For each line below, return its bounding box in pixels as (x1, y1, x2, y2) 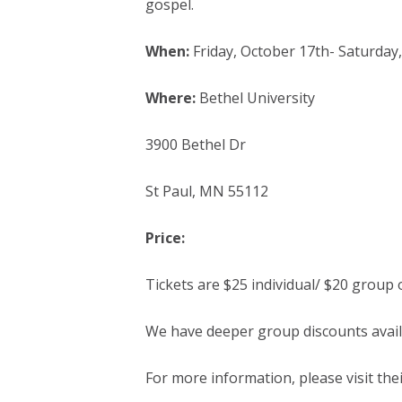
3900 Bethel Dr (144, 135, 246, 154)
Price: (144, 228, 185, 248)
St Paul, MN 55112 (144, 181, 268, 201)
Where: (144, 88, 196, 108)
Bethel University (195, 88, 315, 108)
